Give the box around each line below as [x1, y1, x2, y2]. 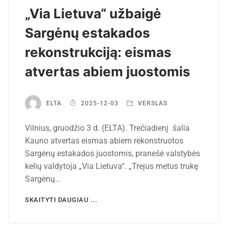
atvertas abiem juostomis [25, 63, 190, 79]
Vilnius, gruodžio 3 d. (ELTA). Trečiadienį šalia [25, 123, 190, 133]
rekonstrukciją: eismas [25, 44, 172, 60]
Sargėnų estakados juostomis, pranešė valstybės [25, 148, 200, 158]
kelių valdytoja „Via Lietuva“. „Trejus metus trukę [25, 161, 198, 171]
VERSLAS [136, 100, 167, 107]
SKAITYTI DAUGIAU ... [25, 195, 97, 204]
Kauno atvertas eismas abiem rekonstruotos [25, 135, 183, 146]
